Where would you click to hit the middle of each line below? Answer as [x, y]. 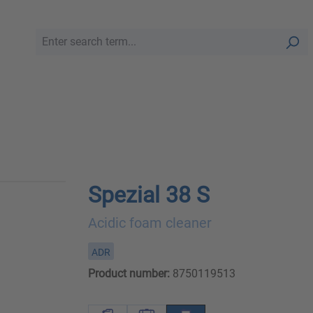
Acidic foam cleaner [150, 223]
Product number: [129, 274]
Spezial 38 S [148, 195]
